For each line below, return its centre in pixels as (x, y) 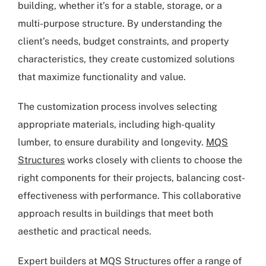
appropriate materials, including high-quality (117, 125)
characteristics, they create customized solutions (126, 59)
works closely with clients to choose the (153, 160)
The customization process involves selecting (118, 107)
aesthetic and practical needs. (85, 232)
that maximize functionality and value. (102, 77)
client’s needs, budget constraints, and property (123, 42)
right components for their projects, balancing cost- (132, 178)
